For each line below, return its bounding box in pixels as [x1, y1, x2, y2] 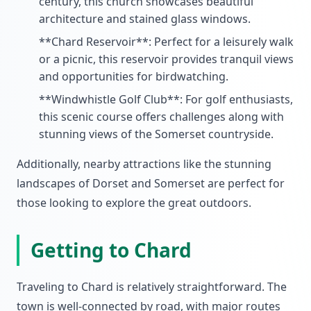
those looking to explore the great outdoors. [17, 195, 251, 210]
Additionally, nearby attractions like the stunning [17, 156, 271, 171]
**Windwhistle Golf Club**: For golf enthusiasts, [39, 92, 293, 107]
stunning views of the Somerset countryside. [39, 126, 274, 142]
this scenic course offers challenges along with [39, 109, 284, 124]
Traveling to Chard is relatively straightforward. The [17, 279, 287, 294]
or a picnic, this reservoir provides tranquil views [39, 51, 294, 67]
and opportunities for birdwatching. [39, 69, 228, 84]
